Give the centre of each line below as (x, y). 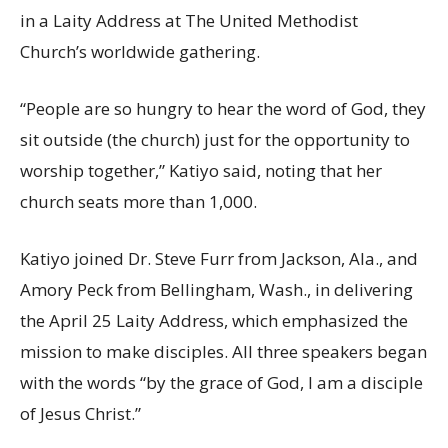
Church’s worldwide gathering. (140, 51)
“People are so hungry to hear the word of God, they (223, 108)
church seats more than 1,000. (138, 201)
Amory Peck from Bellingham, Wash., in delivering (216, 289)
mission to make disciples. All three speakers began (223, 351)
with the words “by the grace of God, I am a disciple (221, 382)
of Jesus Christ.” (80, 413)
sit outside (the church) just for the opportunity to (215, 139)
